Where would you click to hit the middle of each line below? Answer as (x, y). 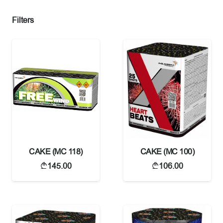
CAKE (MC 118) (56, 152)
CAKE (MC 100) (167, 152)
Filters (23, 21)
